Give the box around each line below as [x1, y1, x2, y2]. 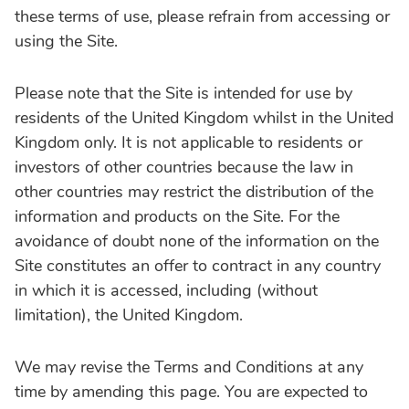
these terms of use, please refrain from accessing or [15, 5, 390, 27]
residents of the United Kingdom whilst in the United [15, 106, 393, 129]
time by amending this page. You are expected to [15, 380, 368, 403]
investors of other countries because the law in [15, 155, 353, 178]
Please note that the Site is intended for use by [15, 81, 352, 104]
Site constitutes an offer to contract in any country [15, 254, 381, 277]
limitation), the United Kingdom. [15, 303, 243, 326]
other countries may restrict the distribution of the [15, 180, 373, 203]
